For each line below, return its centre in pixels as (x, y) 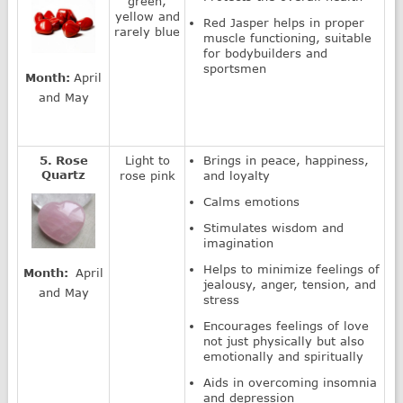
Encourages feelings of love (287, 325)
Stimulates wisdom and (274, 227)
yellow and (147, 16)
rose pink (147, 175)
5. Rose (63, 160)
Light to (147, 160)
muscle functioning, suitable (288, 37)
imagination (239, 242)
